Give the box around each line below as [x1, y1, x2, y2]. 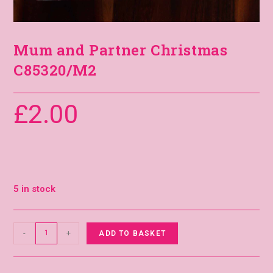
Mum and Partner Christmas [13, 40, 228, 60]
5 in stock [13, 183, 56, 194]
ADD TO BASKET [99, 229, 166, 238]
